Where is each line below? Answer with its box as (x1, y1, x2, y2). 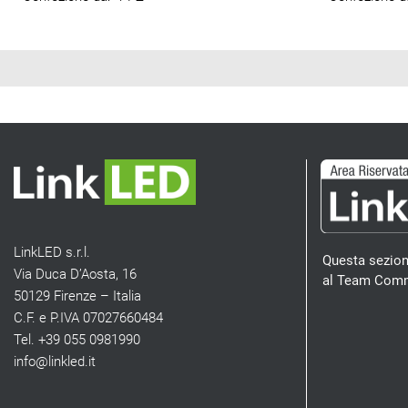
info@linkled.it (14, 352, 96, 370)
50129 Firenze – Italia (14, 287, 141, 304)
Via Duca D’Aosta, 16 (14, 265, 137, 282)
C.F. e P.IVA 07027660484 (14, 309, 163, 326)
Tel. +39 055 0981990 (14, 331, 140, 348)
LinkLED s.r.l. (14, 243, 90, 260)
